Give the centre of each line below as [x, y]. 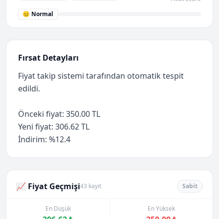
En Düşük [58, 208]
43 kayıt [91, 186]
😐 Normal [38, 14]
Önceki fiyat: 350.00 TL [59, 114]
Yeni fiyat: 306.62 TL [54, 127]
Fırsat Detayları [48, 58]
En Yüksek [161, 208]
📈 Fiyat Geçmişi [48, 186]
